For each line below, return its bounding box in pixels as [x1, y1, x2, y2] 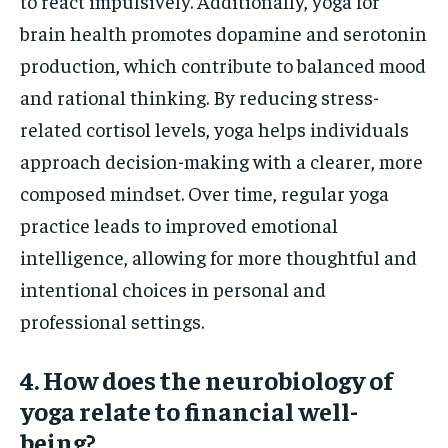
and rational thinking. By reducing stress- [20, 84, 379, 110]
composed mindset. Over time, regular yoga [20, 180, 389, 206]
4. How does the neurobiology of [20, 363, 393, 397]
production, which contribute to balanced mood [20, 52, 426, 78]
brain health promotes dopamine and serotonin [20, 20, 427, 46]
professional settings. [20, 308, 204, 334]
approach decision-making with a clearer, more [20, 148, 423, 174]
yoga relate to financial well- [20, 394, 358, 428]
